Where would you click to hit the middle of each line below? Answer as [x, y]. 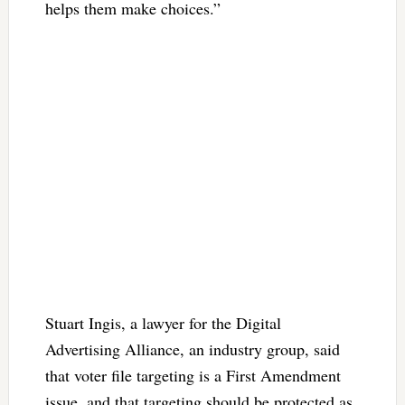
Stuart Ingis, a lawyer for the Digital [163, 323]
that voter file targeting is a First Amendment [193, 376]
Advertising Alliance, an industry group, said [192, 349]
